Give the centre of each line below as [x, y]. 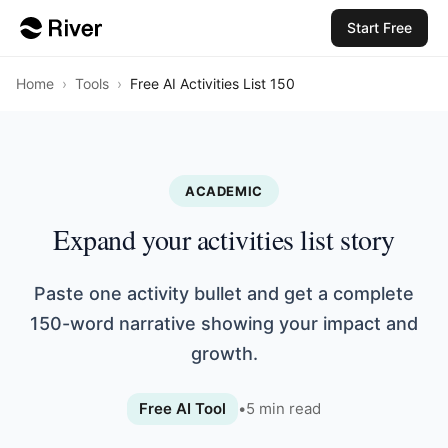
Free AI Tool [182, 408]
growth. [224, 353]
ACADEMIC [224, 191]
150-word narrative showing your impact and [224, 323]
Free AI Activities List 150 [212, 83]
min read [288, 408]
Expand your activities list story [224, 239]
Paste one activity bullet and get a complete [224, 293]
